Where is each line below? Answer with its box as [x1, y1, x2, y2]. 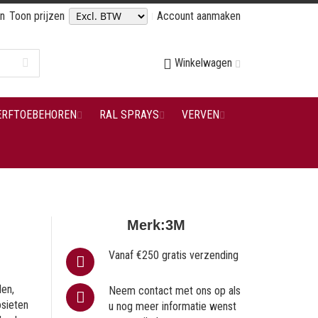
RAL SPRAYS [99, 108, 159, 121]
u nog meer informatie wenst [109, 300, 237, 313]
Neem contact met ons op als [109, 284, 241, 297]
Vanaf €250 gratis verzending [109, 248, 239, 262]
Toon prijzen [9, 9, 65, 23]
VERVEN [181, 108, 219, 121]
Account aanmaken [157, 9, 241, 23]
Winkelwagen [175, 56, 232, 70]
